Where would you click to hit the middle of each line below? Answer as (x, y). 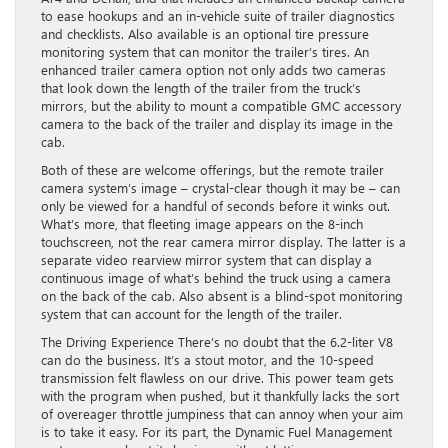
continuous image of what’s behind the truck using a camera (216, 278)
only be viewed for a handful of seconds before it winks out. (215, 206)
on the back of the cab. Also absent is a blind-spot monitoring (222, 296)
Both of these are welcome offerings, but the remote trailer (212, 170)
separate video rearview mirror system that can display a (206, 260)
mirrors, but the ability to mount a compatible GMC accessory (221, 106)
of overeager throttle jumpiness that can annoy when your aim (222, 414)
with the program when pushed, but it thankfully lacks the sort (220, 396)
